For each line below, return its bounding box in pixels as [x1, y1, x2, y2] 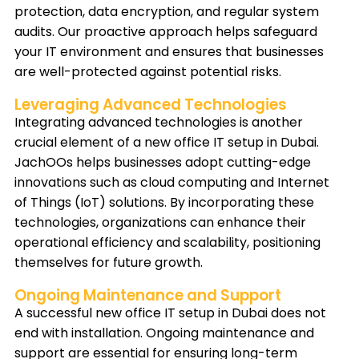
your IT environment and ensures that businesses [14, 42, 324, 62]
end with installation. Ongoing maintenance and [14, 324, 314, 343]
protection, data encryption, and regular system [14, 2, 319, 22]
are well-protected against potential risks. [14, 63, 281, 82]
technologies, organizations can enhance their [14, 213, 306, 232]
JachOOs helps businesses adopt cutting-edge [14, 153, 311, 172]
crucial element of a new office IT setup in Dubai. [14, 133, 319, 152]
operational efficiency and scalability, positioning [14, 233, 321, 252]
